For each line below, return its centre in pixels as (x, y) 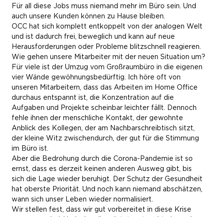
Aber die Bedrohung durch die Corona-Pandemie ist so (102, 158)
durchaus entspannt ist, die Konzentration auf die (93, 97)
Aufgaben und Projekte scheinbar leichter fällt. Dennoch (104, 108)
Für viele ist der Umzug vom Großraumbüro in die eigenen (107, 67)
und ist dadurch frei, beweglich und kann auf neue (93, 36)
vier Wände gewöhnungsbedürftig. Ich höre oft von (96, 77)
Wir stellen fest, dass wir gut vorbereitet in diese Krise (101, 209)
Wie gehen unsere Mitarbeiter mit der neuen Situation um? (108, 57)
